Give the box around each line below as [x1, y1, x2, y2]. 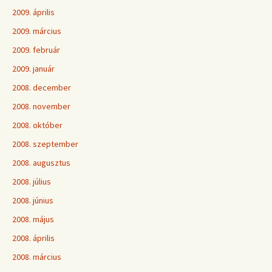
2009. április [12, 7, 55, 18]
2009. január [12, 63, 55, 74]
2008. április [12, 233, 55, 243]
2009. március [12, 25, 61, 36]
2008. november [12, 101, 70, 112]
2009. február [12, 44, 60, 55]
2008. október [12, 120, 63, 131]
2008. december [12, 82, 71, 93]
